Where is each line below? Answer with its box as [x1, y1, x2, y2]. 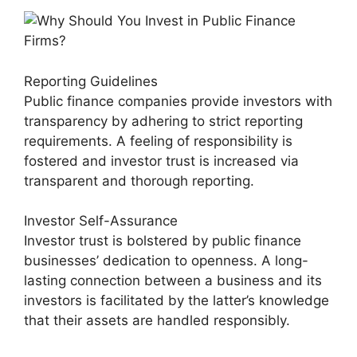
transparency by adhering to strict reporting [24, 112, 303, 129]
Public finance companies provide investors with [24, 92, 332, 109]
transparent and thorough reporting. [24, 172, 254, 189]
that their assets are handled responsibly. [24, 312, 290, 328]
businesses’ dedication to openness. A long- [24, 253, 308, 269]
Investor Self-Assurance [24, 213, 178, 229]
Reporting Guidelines [24, 73, 158, 89]
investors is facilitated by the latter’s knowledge [24, 292, 329, 308]
